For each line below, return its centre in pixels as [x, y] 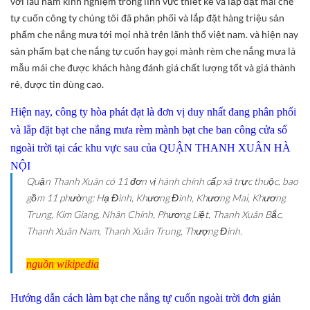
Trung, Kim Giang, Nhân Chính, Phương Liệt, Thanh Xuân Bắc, [155, 214]
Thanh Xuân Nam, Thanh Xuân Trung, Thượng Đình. [134, 230]
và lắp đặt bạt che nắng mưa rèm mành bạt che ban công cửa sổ [149, 129]
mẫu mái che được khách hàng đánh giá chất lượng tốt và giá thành [153, 67]
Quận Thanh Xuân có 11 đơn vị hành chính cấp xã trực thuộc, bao [162, 181]
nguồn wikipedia [63, 264]
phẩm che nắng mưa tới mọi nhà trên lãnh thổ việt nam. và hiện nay [154, 34]
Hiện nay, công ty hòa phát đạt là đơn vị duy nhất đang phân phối [153, 111]
